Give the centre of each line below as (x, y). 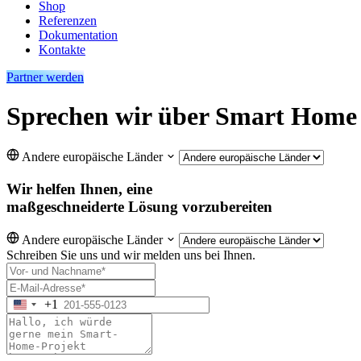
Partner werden (45, 77)
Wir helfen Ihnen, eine (79, 189)
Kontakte (62, 49)
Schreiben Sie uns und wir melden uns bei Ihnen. (131, 255)
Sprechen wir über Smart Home (182, 116)
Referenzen (68, 20)
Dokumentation (78, 35)
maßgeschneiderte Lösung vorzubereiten (139, 207)
